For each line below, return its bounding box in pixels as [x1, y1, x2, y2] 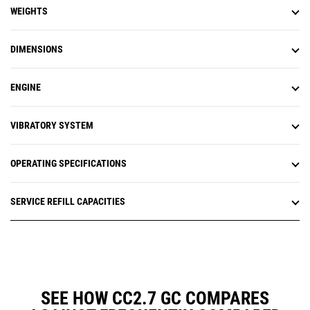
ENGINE [10, 82, 41, 93]
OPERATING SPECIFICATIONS [10, 158, 127, 170]
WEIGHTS [10, 6, 48, 17]
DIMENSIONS [10, 44, 63, 55]
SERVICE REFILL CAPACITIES [10, 196, 125, 208]
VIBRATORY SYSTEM [10, 120, 93, 131]
